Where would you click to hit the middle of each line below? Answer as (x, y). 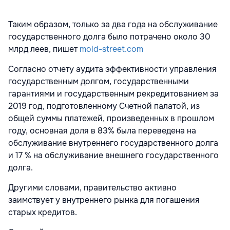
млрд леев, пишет (44, 49)
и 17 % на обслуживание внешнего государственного (113, 155)
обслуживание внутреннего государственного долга (113, 143)
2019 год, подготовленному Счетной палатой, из (104, 106)
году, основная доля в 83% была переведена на (102, 130)
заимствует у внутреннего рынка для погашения (104, 200)
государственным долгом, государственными (99, 81)
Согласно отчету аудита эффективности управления (112, 69)
